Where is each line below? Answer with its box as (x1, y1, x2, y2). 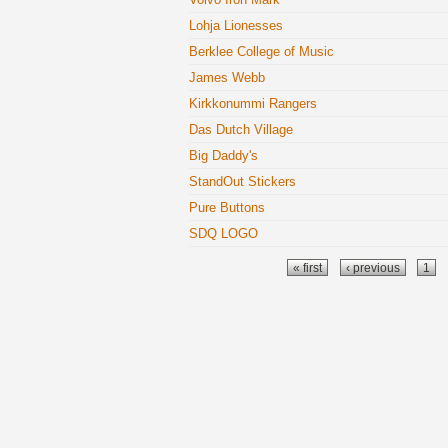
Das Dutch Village (189, 122, 293, 137)
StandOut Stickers (189, 174, 296, 189)
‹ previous (345, 261, 400, 274)
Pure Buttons (189, 200, 265, 215)
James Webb (189, 70, 265, 85)
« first (293, 261, 323, 274)
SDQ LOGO (189, 226, 258, 241)
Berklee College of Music (189, 44, 334, 59)
